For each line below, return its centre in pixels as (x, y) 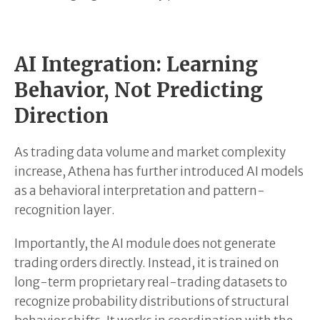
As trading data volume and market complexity (150, 152)
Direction (61, 115)
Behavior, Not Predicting (139, 90)
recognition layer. (65, 210)
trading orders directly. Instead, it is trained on (147, 262)
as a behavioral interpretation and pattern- (140, 190)
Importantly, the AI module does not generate (145, 243)
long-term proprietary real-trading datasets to (151, 282)
